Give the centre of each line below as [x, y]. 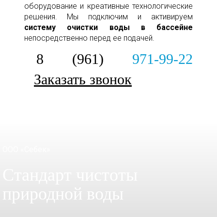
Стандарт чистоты [70, 175]
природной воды [63, 194]
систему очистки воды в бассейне [108, 28]
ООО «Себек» [26, 150]
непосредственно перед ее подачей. [89, 38]
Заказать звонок [83, 79]
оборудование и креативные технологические [108, 6]
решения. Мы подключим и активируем [108, 17]
